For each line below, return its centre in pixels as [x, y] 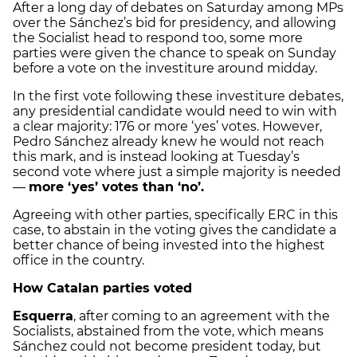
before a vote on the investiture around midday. [167, 69]
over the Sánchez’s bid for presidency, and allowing [175, 23]
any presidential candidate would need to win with [175, 112]
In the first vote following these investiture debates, [178, 96]
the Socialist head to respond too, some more [158, 38]
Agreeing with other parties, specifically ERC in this [175, 215]
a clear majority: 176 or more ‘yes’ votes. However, [167, 127]
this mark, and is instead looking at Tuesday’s [156, 157]
